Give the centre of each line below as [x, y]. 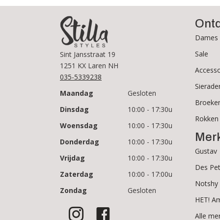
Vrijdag [72, 158]
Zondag [73, 190]
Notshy [206, 183]
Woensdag [79, 125]
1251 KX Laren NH [89, 65]
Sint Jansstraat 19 [88, 54]
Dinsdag [74, 109]
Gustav [206, 151]
